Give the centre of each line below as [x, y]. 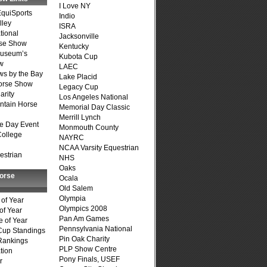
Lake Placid [78, 77]
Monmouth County [89, 128]
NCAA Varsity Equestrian [99, 148]
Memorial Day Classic [94, 107]
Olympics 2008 [83, 209]
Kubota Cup [78, 57]
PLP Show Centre [88, 249]
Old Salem [76, 188]
